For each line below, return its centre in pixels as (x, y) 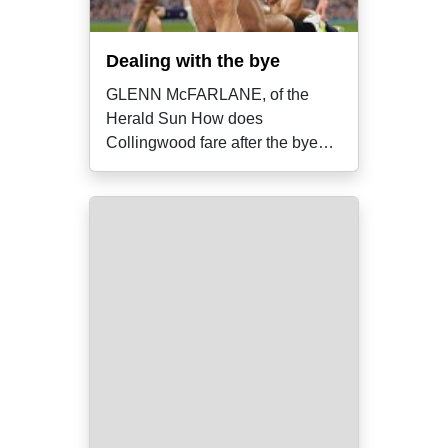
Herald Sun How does (148, 118)
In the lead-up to (163, 166)
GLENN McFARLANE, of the (207, 94)
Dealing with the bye (193, 61)
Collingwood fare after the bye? (216, 142)
